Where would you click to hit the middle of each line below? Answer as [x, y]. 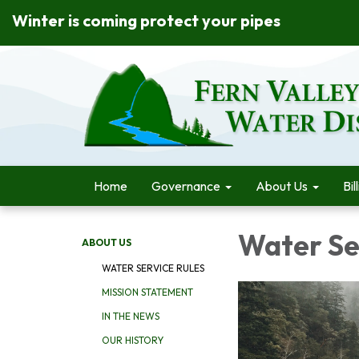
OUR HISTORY [133, 340]
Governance [186, 186]
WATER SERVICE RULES [153, 268]
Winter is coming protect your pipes [146, 20]
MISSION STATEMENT [147, 292]
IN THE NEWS [131, 316]
